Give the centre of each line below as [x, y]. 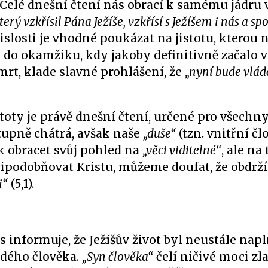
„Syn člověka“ [118, 257]
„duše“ [159, 133]
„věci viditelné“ [182, 150]
